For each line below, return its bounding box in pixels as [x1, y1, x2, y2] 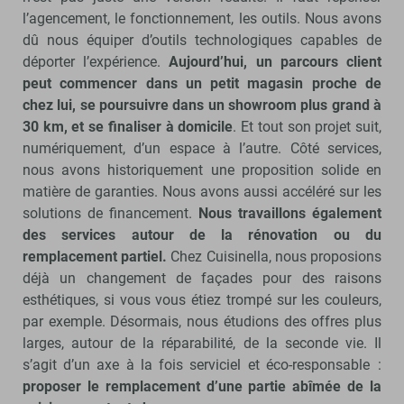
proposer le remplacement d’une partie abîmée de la [23, 377, 381, 395]
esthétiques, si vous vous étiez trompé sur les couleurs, [23, 290, 381, 308]
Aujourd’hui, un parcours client [169, 52, 382, 70]
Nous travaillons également [198, 204, 381, 222]
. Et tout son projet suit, [233, 117, 382, 135]
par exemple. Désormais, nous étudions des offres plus [23, 312, 381, 330]
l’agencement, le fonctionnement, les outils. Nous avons [23, 9, 381, 27]
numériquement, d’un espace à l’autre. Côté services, [23, 139, 381, 157]
